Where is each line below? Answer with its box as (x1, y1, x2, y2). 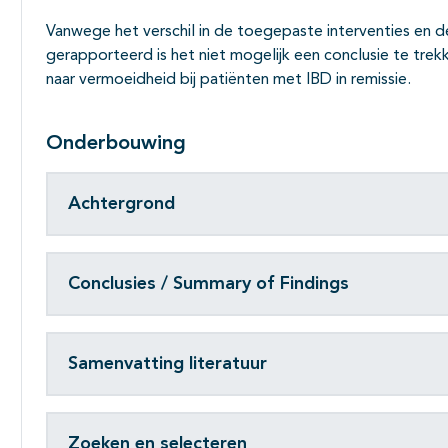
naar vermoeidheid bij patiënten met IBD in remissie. (46, 72, 411, 89)
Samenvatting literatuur (68, 354, 267, 373)
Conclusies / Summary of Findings (68, 274, 349, 293)
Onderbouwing (46, 134, 186, 155)
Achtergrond (68, 194, 175, 213)
